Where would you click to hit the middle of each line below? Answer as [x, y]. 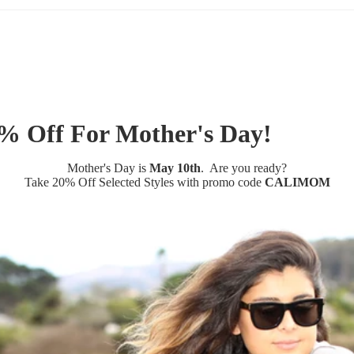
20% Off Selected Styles [113, 182]
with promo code [219, 182]
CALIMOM [297, 182]
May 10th [175, 168]
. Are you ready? [244, 168]
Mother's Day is [108, 168]
